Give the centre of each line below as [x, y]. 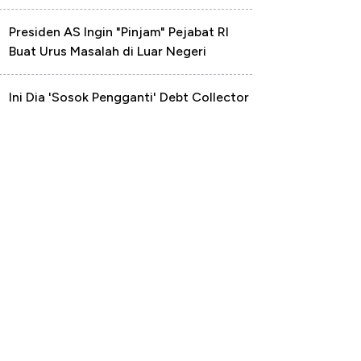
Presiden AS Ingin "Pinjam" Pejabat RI [119, 32]
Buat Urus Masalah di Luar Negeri [108, 51]
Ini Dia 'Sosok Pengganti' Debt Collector [129, 97]
